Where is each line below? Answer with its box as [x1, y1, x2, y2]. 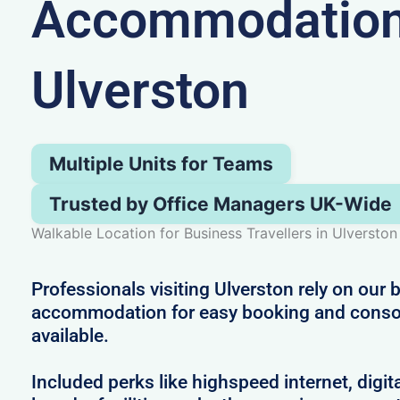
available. [30, 324, 109, 346]
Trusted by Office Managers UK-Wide [48, 192, 392, 215]
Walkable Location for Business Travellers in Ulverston [30, 223, 397, 242]
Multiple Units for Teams [48, 152, 273, 175]
